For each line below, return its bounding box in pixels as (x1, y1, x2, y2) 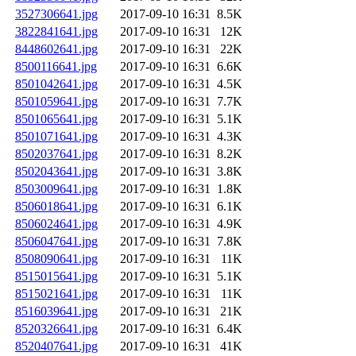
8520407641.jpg (15, 339, 98, 354)
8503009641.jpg (15, 182, 98, 196)
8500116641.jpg (15, 60, 97, 74)
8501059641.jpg (15, 95, 98, 109)
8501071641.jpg (15, 130, 98, 144)
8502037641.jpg (15, 147, 98, 161)
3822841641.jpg (15, 25, 98, 39)
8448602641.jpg (15, 42, 98, 56)
